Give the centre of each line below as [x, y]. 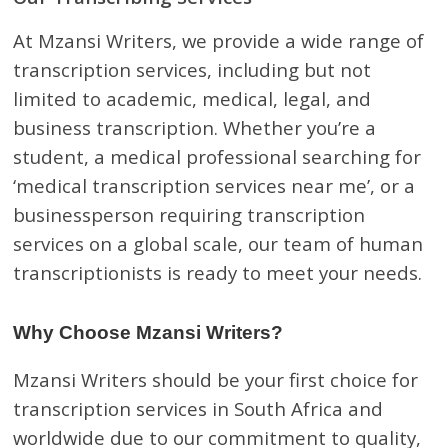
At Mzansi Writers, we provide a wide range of [219, 40]
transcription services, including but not [192, 69]
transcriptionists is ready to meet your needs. [218, 272]
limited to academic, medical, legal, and [192, 98]
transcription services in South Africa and [198, 408]
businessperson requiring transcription [189, 214]
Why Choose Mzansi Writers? [148, 332]
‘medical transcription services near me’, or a [214, 185]
